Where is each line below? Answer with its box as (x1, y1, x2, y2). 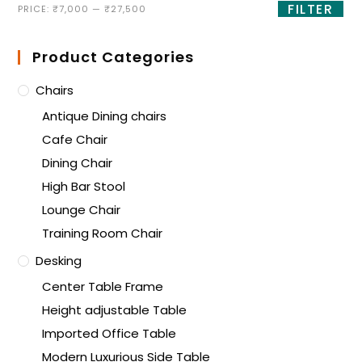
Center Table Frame (42, 278, 164, 296)
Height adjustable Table (42, 301, 187, 319)
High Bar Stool (42, 178, 126, 196)
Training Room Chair (42, 225, 163, 242)
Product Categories (32, 47, 195, 68)
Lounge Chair (42, 201, 121, 219)
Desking (36, 252, 82, 270)
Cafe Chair (42, 131, 108, 149)
